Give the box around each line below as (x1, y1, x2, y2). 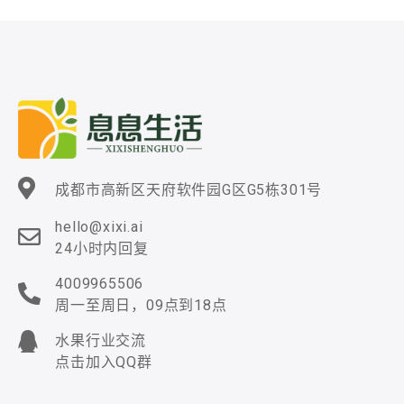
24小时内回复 (55, 240, 149, 258)
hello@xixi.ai (55, 218, 143, 236)
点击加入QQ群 (55, 353, 152, 372)
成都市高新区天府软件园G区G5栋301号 (55, 180, 323, 198)
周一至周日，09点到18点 (55, 297, 227, 315)
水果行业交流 (55, 332, 147, 350)
